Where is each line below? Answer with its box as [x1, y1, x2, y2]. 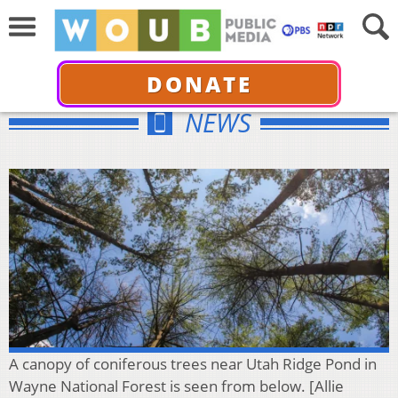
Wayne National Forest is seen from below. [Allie [9, 375, 344, 396]
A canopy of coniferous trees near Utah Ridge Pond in [9, 353, 377, 374]
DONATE [146, 68, 252, 99]
